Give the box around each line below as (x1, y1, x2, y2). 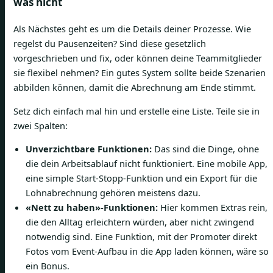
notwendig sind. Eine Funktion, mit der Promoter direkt (26, 230, 257, 243)
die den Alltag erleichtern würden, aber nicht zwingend (26, 216, 254, 229)
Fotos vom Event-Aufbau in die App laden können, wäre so (26, 245, 269, 258)
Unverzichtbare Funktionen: (26, 143, 152, 155)
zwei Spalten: (13, 119, 68, 132)
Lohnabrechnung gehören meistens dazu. (26, 186, 200, 199)
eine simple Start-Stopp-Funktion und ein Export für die (26, 172, 257, 185)
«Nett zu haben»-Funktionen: (26, 201, 158, 214)
